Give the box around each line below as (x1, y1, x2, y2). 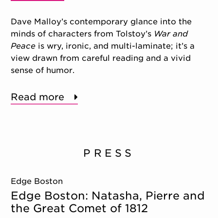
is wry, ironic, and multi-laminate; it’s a (36, 41, 195, 51)
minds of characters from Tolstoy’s (11, 29, 154, 38)
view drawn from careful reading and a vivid (11, 53, 191, 63)
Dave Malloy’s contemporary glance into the (11, 17, 192, 26)
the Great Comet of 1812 (11, 201, 148, 215)
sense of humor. (11, 65, 75, 75)
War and (154, 29, 188, 38)
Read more (11, 91, 65, 103)
